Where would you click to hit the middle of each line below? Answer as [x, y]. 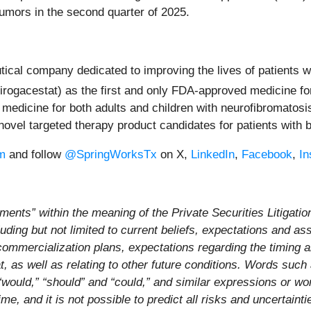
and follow [35, 154]
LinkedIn [213, 154]
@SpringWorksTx [111, 154]
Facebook [267, 154]
